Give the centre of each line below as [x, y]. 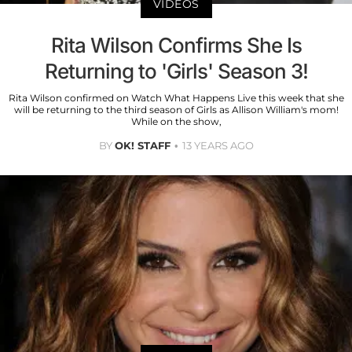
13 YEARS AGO [218, 145]
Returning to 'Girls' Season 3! [176, 71]
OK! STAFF [142, 145]
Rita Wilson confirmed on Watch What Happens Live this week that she [176, 97]
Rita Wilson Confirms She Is [176, 45]
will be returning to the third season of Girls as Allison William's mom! [176, 109]
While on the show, [176, 121]
